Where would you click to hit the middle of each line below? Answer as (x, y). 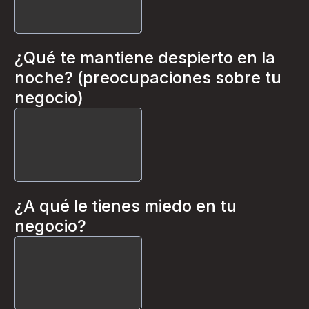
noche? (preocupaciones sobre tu (148, 78)
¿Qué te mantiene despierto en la (145, 58)
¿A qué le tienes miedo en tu (126, 206)
